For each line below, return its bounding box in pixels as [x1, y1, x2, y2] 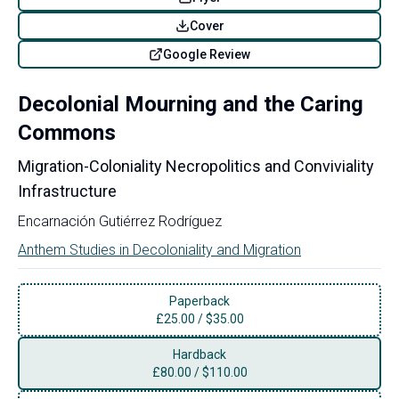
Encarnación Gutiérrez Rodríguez [18, 212, 222, 230]
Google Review [163, 46, 250, 61]
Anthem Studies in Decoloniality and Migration [18, 240, 301, 258]
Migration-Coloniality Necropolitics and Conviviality [18, 156, 374, 175]
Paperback [169, 293, 230, 308]
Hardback [173, 346, 226, 362]
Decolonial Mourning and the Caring [18, 91, 363, 117]
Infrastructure [18, 181, 117, 200]
